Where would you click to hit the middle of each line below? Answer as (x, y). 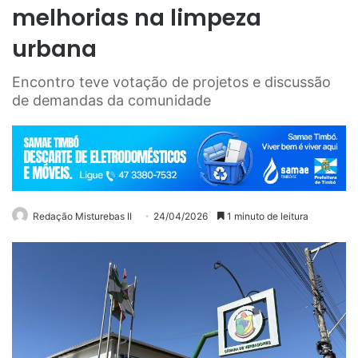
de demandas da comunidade (111, 100)
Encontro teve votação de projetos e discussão (171, 82)
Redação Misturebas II (82, 216)
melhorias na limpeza (137, 18)
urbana (54, 49)
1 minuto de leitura (267, 216)
